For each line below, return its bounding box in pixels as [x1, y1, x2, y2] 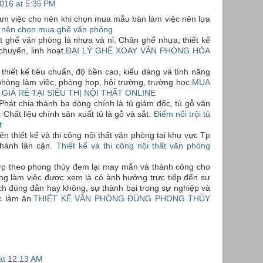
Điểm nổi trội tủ [153, 110, 211, 119]
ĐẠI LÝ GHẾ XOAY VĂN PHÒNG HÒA [66, 46, 210, 56]
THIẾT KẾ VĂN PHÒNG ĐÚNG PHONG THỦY [33, 194, 211, 204]
